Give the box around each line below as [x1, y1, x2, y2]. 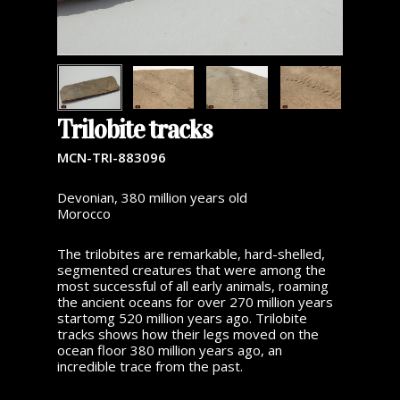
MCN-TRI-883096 [57, 148, 166, 167]
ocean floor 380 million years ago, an [57, 341, 282, 360]
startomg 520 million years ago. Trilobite [57, 309, 307, 328]
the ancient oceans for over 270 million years [57, 293, 333, 312]
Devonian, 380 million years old [57, 188, 247, 207]
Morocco [57, 204, 111, 223]
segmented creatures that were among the [57, 261, 326, 279]
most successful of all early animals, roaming [57, 277, 329, 296]
